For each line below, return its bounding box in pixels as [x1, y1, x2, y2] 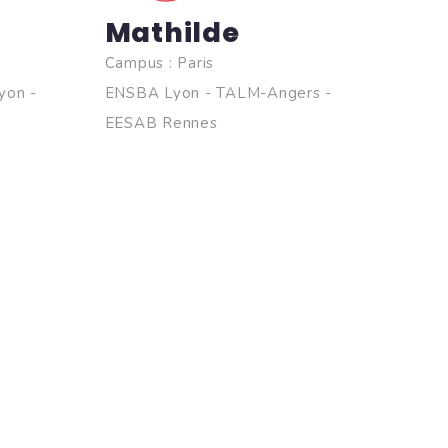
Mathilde [104, 14, 240, 51]
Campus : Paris [104, 53, 214, 73]
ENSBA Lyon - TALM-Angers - [104, 83, 332, 103]
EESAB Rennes [104, 113, 218, 133]
